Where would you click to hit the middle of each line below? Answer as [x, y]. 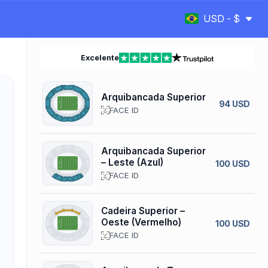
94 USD [234, 103]
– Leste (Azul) [132, 162]
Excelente [100, 58]
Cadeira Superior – [143, 211]
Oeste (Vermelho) [141, 222]
